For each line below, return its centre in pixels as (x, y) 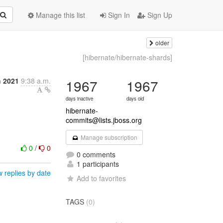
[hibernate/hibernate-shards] (127, 57)
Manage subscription (108, 137)
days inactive (80, 99)
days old (135, 99)
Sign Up (159, 15)
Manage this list (59, 15)
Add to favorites (102, 178)
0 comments (95, 154)
